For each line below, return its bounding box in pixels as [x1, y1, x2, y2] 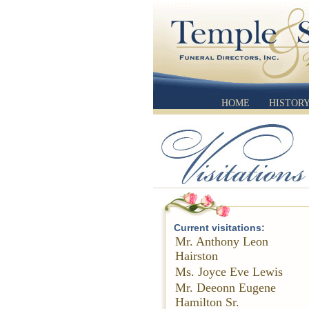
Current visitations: [174, 222, 265, 233]
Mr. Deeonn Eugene [175, 281, 276, 295]
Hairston [175, 249, 218, 263]
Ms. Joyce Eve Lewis [175, 265, 283, 279]
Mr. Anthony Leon [175, 235, 268, 248]
